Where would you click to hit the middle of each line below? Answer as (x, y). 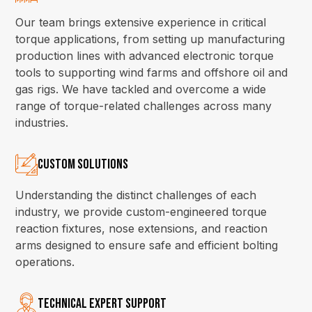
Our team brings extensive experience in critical (141, 22)
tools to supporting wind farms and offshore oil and (152, 72)
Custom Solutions (83, 164)
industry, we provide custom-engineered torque (141, 212)
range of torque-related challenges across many (144, 106)
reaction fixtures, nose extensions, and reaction (142, 228)
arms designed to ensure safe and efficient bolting (147, 245)
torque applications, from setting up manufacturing (150, 39)
